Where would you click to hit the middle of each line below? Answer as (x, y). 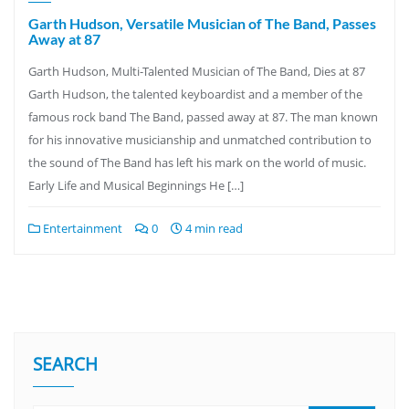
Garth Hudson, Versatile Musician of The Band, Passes (202, 23)
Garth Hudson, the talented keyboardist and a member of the (195, 94)
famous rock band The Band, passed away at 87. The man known (203, 116)
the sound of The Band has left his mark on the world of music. (197, 162)
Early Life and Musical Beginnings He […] (136, 185)
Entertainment (81, 228)
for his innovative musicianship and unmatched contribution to (200, 139)
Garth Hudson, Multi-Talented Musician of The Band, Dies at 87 (197, 71)
